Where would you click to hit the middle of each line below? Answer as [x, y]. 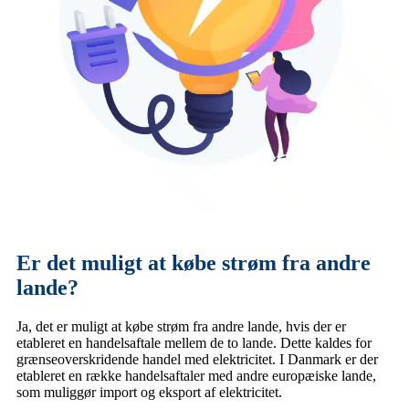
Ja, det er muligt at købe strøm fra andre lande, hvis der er [181, 326]
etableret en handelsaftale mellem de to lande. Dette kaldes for [194, 342]
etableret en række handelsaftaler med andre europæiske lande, [196, 375]
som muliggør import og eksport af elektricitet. [149, 392]
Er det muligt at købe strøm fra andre [194, 262]
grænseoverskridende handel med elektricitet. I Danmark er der [197, 359]
